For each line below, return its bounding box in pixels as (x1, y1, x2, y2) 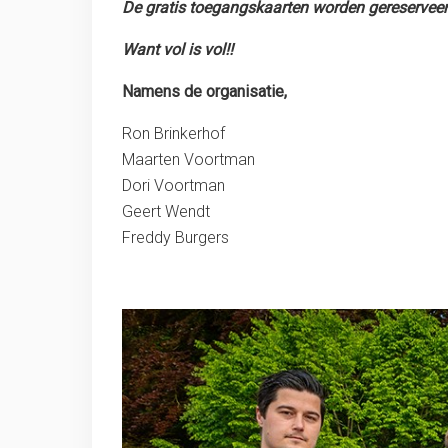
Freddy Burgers (122, 228, 229, 248)
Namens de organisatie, (122, 82, 287, 102)
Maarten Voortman (122, 150, 255, 170)
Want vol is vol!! (122, 40, 233, 60)
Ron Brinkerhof (122, 124, 225, 144)
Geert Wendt (122, 202, 210, 222)
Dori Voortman (122, 176, 225, 196)
